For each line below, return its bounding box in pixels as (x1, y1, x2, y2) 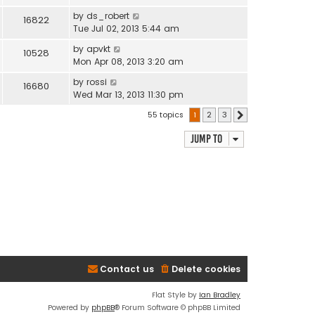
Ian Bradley (199, 289, 240, 300)
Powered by (48, 302, 91, 313)
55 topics (148, 108, 186, 120)
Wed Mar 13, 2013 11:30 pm (73, 88, 184, 101)
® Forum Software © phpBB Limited (115, 302, 240, 313)
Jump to (191, 131, 222, 146)
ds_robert (86, 9, 129, 22)
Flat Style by (152, 289, 199, 300)
